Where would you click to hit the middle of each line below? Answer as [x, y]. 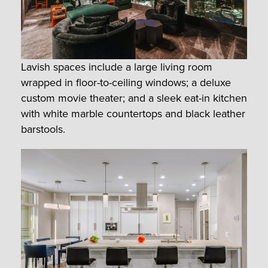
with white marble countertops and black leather [133, 114]
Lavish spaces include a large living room [117, 67]
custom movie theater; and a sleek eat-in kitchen [134, 98]
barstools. [43, 130]
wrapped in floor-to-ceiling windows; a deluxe [126, 83]
